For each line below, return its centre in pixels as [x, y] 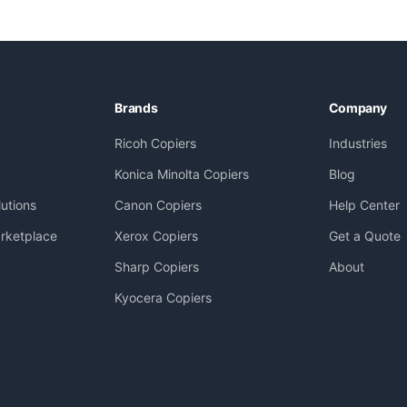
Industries [357, 143]
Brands [136, 108]
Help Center [364, 205]
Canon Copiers [159, 205]
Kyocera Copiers [164, 298]
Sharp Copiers [157, 267]
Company [358, 108]
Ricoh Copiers [156, 143]
